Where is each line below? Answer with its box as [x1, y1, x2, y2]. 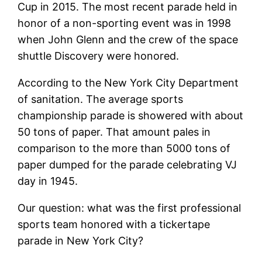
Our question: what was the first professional [18, 201, 242, 214]
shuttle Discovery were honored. [18, 49, 180, 62]
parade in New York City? [18, 234, 144, 247]
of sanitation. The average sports [18, 92, 184, 105]
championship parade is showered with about [18, 109, 244, 122]
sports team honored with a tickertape [18, 218, 211, 230]
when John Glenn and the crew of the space [18, 33, 239, 46]
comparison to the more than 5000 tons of [18, 142, 231, 154]
